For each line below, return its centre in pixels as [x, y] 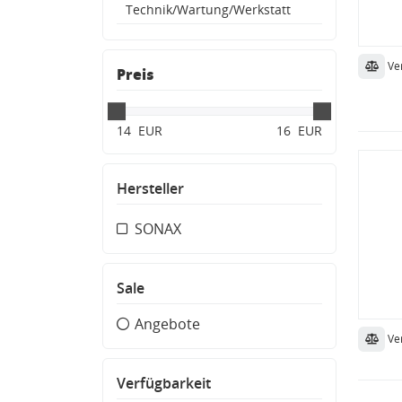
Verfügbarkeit [164, 383]
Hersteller [150, 188]
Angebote [167, 323]
